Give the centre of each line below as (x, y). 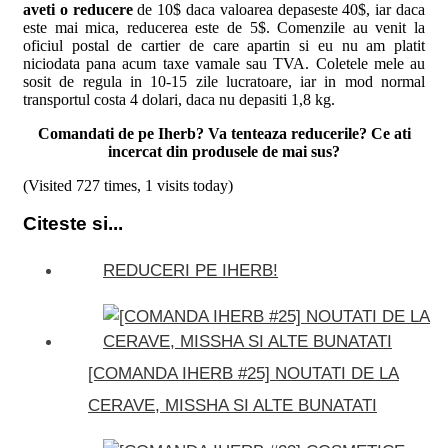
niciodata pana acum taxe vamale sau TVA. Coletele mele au (224, 63)
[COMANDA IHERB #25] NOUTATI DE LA (243, 374)
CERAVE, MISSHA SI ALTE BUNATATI (232, 406)
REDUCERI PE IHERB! (190, 271)
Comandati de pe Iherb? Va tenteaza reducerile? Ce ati (224, 133)
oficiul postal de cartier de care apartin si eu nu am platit (224, 45)
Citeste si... (73, 224)
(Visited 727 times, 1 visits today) (128, 185)
